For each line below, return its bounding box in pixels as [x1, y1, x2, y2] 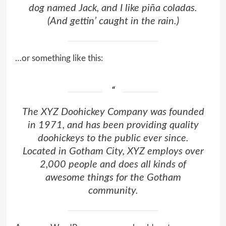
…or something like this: [15, 54, 103, 63]
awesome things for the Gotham [45, 173, 181, 183]
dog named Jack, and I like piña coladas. [29, 3, 197, 14]
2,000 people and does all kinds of [40, 159, 186, 170]
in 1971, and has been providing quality [27, 120, 199, 131]
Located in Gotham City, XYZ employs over [22, 146, 204, 157]
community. [88, 186, 138, 196]
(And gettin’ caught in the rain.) [47, 16, 179, 27]
